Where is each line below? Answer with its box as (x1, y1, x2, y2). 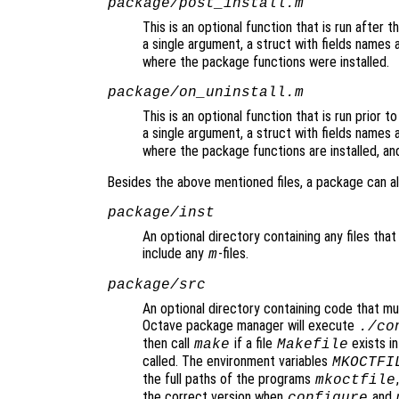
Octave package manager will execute (142, 317, 358, 335)
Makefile (276, 337, 348, 354)
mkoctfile (314, 372, 395, 389)
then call (142, 335, 193, 353)
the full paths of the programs (142, 370, 314, 388)
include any (142, 245, 208, 263)
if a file (230, 335, 276, 353)
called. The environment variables (142, 353, 331, 370)
